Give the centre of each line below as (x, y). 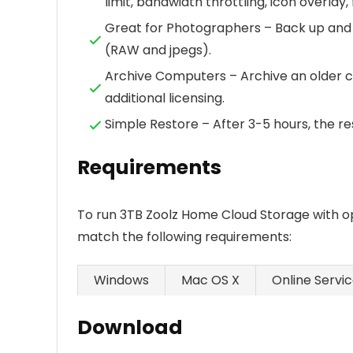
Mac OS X (210, 280)
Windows (121, 280)
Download (130, 327)
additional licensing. (165, 98)
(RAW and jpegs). (158, 50)
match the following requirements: (184, 237)
